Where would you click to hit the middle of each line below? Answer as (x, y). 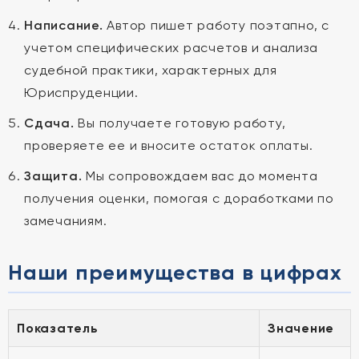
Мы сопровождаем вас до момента (200, 176)
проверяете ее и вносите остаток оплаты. (169, 145)
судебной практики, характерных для (151, 70)
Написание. (64, 25)
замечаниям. (66, 221)
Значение (301, 328)
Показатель (58, 328)
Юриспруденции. (81, 93)
